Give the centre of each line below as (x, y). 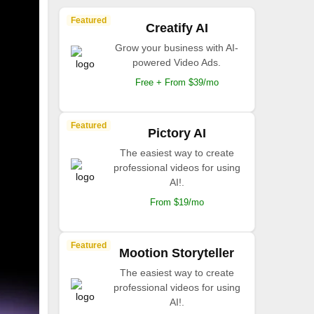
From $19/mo (177, 202)
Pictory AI (177, 133)
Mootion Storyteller (177, 253)
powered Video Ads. (177, 62)
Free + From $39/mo (177, 82)
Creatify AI (177, 28)
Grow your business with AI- (177, 48)
